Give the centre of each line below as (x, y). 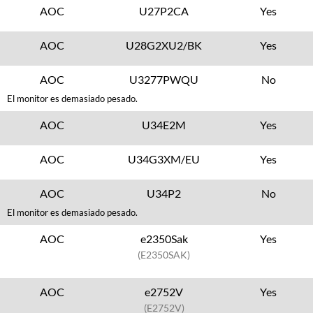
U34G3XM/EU (164, 159)
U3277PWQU (164, 79)
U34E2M (164, 125)
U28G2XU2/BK (164, 45)
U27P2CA (164, 11)
